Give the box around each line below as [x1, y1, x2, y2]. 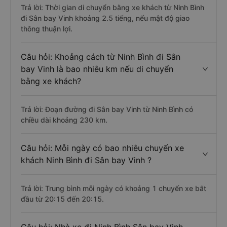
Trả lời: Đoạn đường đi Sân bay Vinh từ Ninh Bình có [21, 105, 193, 113]
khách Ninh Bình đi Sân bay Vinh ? [21, 155, 152, 165]
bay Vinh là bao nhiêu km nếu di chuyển [21, 64, 173, 74]
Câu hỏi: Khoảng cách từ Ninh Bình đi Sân [21, 52, 180, 62]
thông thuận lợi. [21, 24, 72, 33]
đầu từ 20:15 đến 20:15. [21, 195, 104, 203]
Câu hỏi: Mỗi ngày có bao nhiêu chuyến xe [21, 143, 184, 153]
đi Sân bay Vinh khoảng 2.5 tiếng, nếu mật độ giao [21, 14, 190, 22]
